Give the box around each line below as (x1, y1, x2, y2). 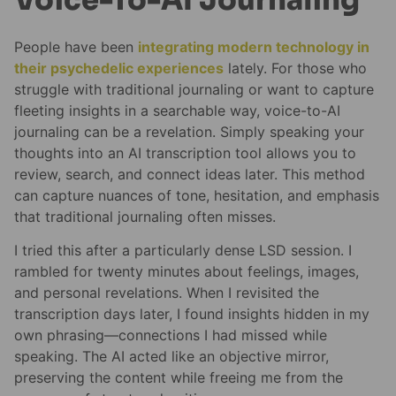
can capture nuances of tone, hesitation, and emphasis (14, 187, 379, 205)
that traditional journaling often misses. (14, 208, 276, 226)
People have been (14, 38, 138, 57)
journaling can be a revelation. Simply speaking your (14, 123, 364, 141)
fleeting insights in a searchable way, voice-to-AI (14, 102, 340, 120)
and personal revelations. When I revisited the (14, 284, 319, 302)
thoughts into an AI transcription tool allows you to (14, 144, 356, 163)
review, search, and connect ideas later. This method (14, 165, 365, 184)
